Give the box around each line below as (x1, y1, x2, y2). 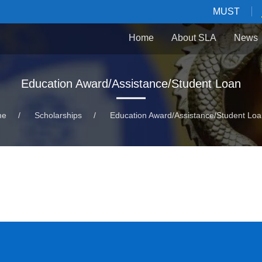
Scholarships (35, 111, 82, 120)
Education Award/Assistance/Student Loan (21, 77, 241, 91)
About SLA (171, 33, 216, 43)
